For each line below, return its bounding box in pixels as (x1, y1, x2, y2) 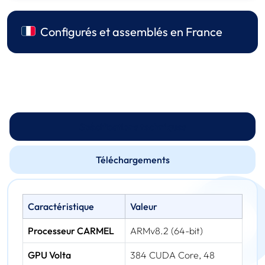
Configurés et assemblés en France (40, 24, 222, 40)
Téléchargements (95, 154, 170, 166)
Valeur (130, 201, 157, 213)
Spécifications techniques (79, 121, 186, 133)
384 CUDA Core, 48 (130, 249, 215, 261)
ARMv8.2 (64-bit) (130, 225, 203, 237)
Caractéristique (28, 201, 94, 213)
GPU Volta (28, 249, 71, 261)
